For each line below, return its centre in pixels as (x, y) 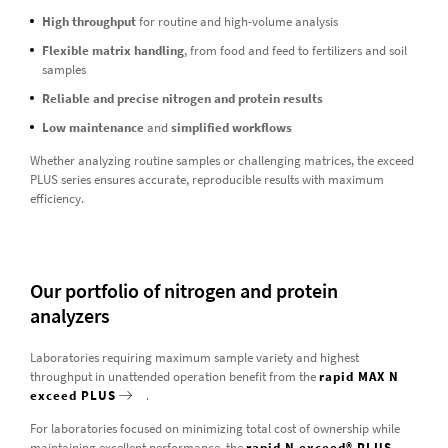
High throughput (88, 21)
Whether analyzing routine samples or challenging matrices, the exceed (221, 160)
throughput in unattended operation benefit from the (174, 376)
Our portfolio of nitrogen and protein (183, 290)
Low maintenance (92, 127)
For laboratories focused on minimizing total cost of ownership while (214, 428)
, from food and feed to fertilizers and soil (295, 50)
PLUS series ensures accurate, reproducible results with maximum (206, 179)
